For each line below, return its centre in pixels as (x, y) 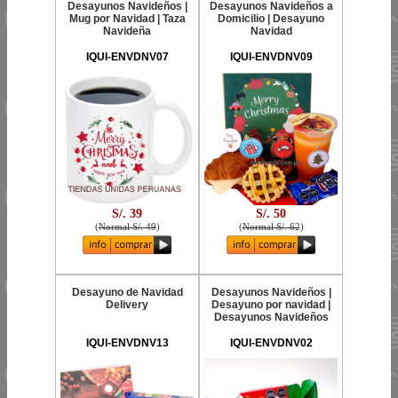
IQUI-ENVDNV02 (271, 343)
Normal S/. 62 (271, 226)
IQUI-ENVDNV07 (127, 57)
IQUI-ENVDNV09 (271, 57)
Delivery (127, 305)
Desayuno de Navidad (127, 292)
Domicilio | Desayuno (271, 19)
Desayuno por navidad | (271, 305)
